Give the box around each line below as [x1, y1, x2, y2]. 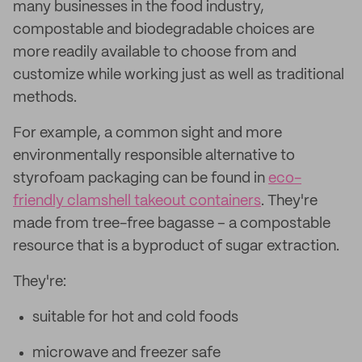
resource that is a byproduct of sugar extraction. [13, 239, 339, 254]
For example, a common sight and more [13, 126, 282, 141]
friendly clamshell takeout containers [13, 194, 261, 208]
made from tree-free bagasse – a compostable [13, 217, 330, 231]
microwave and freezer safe [32, 346, 221, 360]
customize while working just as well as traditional [13, 68, 344, 82]
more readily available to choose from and [13, 45, 297, 60]
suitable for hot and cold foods [32, 310, 238, 325]
